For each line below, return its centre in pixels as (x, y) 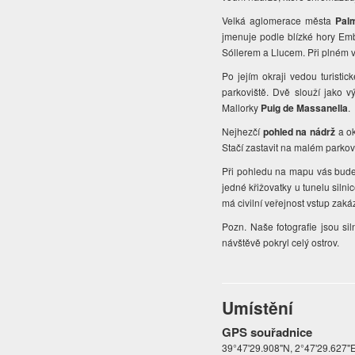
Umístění (258, 308)
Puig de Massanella (305, 108)
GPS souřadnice (267, 332)
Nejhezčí (242, 132)
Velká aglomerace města (279, 21)
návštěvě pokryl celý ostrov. (282, 242)
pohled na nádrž (299, 132)
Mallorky (242, 108)
